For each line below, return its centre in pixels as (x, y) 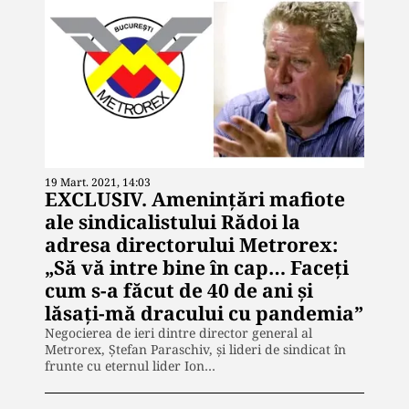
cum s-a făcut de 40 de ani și (179, 290)
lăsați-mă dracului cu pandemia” (204, 313)
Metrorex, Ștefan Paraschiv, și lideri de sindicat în (195, 349)
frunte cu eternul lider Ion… (130, 365)
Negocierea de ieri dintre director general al (178, 332)
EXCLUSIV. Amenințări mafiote (195, 199)
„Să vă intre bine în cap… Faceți (197, 267)
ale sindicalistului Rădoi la (173, 221)
